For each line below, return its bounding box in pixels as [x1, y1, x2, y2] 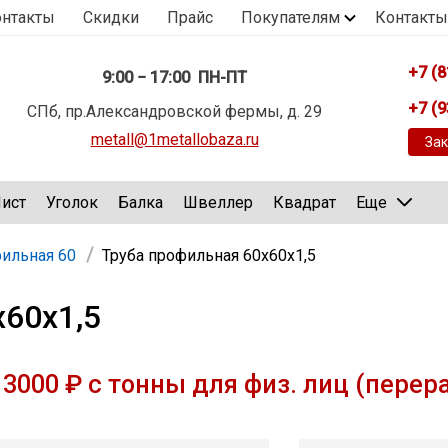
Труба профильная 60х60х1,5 [102, 246, 316, 265]
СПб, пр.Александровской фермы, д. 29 [27, 101, 323, 121]
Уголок [46, 192, 98, 212]
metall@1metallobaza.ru [90, 129, 259, 149]
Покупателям [241, 8, 340, 27]
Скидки [83, 8, 139, 27]
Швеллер [183, 192, 253, 212]
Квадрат [273, 192, 336, 212]
